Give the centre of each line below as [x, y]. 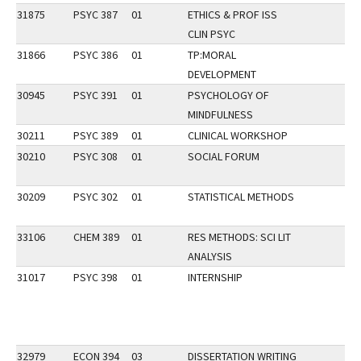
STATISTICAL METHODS [241, 197]
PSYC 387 [95, 15]
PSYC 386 [95, 55]
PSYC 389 [95, 135]
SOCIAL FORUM [224, 156]
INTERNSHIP [215, 277]
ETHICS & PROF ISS [232, 15]
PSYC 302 [95, 197]
